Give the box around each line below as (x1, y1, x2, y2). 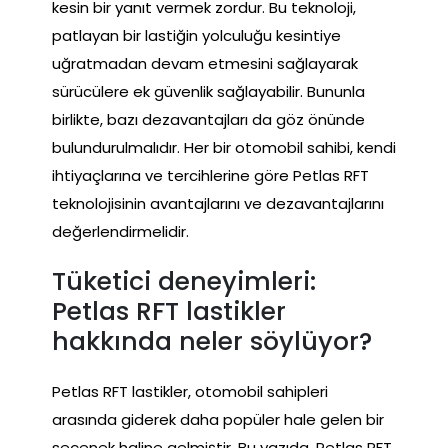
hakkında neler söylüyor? (52, 323, 372, 359)
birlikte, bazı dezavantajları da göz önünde (52, 108, 365, 130)
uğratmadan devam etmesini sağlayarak (52, 52, 358, 74)
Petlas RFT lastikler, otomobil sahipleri (52, 380, 328, 402)
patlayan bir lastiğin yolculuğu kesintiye (52, 24, 341, 46)
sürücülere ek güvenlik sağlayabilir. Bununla (52, 80, 365, 102)
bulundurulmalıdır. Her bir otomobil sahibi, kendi (52, 136, 396, 158)
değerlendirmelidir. (52, 220, 189, 242)
